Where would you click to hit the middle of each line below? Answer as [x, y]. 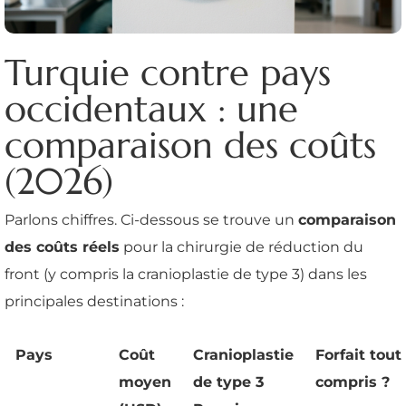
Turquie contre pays [168, 73]
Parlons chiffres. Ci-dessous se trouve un [151, 220]
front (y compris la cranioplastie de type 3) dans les [186, 275]
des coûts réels [62, 247]
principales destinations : [94, 302]
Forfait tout [358, 355]
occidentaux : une [151, 109]
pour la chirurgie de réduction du [242, 247]
